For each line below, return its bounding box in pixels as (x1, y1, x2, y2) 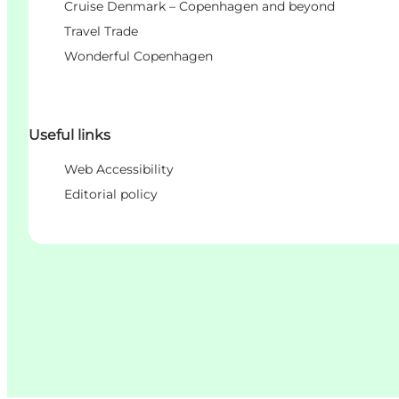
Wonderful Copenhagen (64, 47, 213, 64)
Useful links (28, 126, 110, 144)
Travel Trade (64, 22, 138, 39)
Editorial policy (64, 186, 158, 203)
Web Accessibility (64, 161, 174, 178)
